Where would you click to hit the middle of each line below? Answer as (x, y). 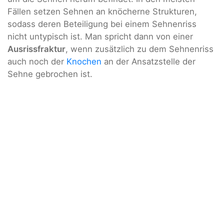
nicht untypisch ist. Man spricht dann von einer (100, 37)
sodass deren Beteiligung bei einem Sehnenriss (102, 24)
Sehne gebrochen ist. (50, 74)
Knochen (84, 62)
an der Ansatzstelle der (148, 62)
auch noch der (37, 62)
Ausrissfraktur (36, 49)
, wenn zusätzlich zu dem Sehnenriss (139, 49)
